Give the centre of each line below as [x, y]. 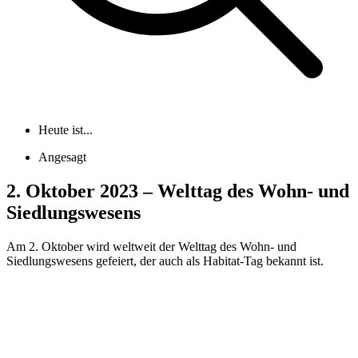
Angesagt [62, 157]
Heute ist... [66, 130]
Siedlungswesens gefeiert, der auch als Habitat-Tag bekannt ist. [165, 261]
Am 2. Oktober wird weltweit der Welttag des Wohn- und [151, 247]
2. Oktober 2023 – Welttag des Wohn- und [178, 191]
